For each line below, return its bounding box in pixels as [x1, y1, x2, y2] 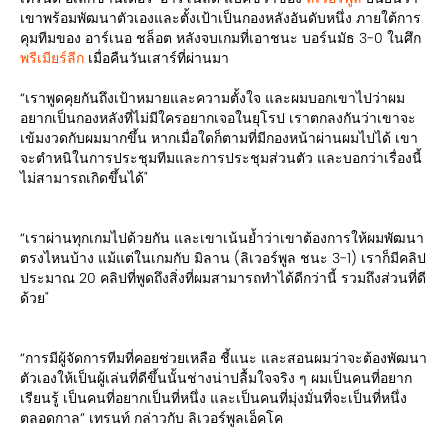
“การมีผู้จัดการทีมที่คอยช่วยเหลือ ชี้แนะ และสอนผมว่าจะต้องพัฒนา [20, 347, 427, 368]
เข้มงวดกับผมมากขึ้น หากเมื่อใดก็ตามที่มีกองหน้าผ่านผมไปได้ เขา [20, 127, 418, 148]
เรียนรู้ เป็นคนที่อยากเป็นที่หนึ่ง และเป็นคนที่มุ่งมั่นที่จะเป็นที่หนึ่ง [20, 387, 407, 408]
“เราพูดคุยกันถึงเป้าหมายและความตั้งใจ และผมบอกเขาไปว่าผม [20, 87, 405, 108]
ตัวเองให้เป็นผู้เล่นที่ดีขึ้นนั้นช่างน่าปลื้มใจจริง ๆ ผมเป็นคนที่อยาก [20, 367, 412, 388]
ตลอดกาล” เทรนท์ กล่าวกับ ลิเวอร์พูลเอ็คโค [20, 407, 283, 428]
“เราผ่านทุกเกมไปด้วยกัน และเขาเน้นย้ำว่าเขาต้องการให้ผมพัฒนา [20, 227, 424, 248]
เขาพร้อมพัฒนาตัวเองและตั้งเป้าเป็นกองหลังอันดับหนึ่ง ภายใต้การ [20, 7, 421, 28]
